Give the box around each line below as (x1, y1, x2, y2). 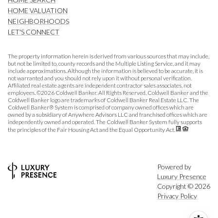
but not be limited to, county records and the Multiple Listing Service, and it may (8, 60, 200, 68)
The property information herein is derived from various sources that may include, (8, 53, 209, 60)
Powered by (157, 162, 191, 171)
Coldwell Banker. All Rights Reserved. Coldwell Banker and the (54, 89, 208, 97)
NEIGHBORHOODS (8, 17, 69, 26)
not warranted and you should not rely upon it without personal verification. (8, 74, 192, 82)
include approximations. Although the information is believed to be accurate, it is (8, 67, 203, 75)
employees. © (8, 89, 41, 97)
